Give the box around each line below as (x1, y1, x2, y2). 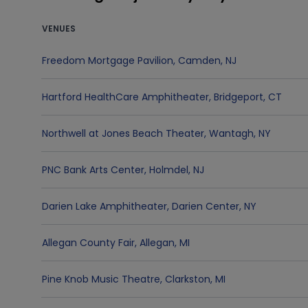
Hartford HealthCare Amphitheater (42, 90, 209, 104)
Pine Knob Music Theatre (42, 272, 160, 286)
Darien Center (172, 199, 239, 213)
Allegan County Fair (42, 236, 135, 250)
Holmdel (149, 163, 188, 177)
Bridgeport (214, 90, 263, 104)
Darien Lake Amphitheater (42, 199, 167, 213)
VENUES (42, 23, 76, 34)
